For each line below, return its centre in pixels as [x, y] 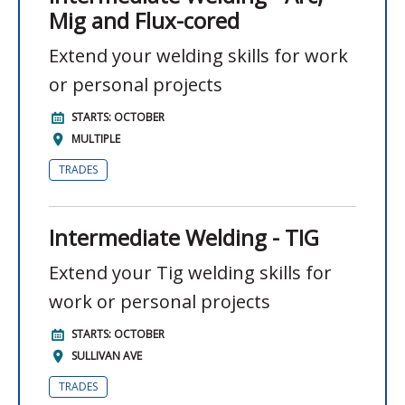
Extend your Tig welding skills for [190, 273]
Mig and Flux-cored [144, 21]
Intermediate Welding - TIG [184, 238]
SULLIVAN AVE [107, 356]
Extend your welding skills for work [198, 56]
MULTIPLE [96, 139]
